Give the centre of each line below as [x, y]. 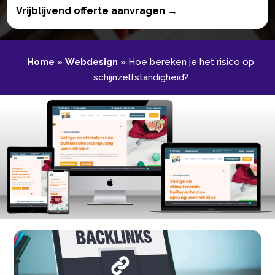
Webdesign [91, 62]
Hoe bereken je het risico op [191, 62]
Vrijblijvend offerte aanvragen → [97, 10]
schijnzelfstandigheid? [141, 77]
